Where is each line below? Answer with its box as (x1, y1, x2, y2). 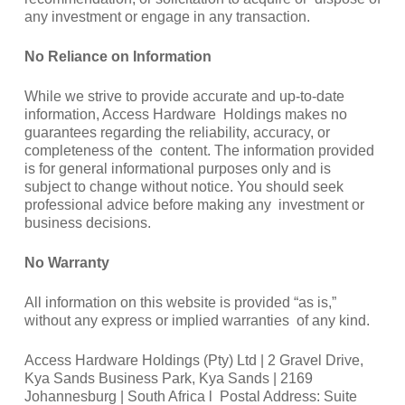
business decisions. (24, 214, 155, 231)
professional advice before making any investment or (24, 196, 364, 212)
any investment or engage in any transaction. (24, 8, 314, 24)
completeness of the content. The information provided (24, 142, 374, 158)
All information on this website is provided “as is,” (24, 294, 336, 310)
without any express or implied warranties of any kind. (24, 312, 370, 328)
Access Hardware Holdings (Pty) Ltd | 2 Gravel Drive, (24, 352, 363, 368)
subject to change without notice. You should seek (24, 178, 344, 194)
